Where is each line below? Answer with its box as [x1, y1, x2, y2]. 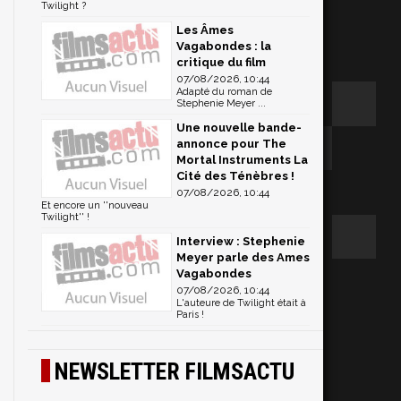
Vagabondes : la [176, 39, 271, 53]
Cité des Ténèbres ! [176, 169, 294, 183]
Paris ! [176, 309, 204, 320]
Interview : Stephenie [176, 235, 305, 248]
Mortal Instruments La [176, 153, 308, 166]
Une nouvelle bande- [176, 121, 302, 134]
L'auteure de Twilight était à [176, 297, 306, 309]
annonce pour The [176, 137, 286, 150]
